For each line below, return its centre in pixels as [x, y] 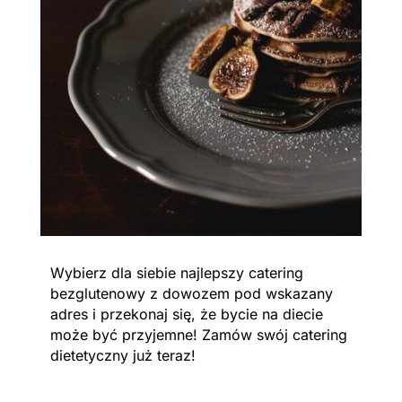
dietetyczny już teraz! [125, 356]
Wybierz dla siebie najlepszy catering [176, 273]
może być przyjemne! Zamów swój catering [198, 335]
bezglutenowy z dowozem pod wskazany [191, 294]
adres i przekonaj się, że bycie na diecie [186, 315]
